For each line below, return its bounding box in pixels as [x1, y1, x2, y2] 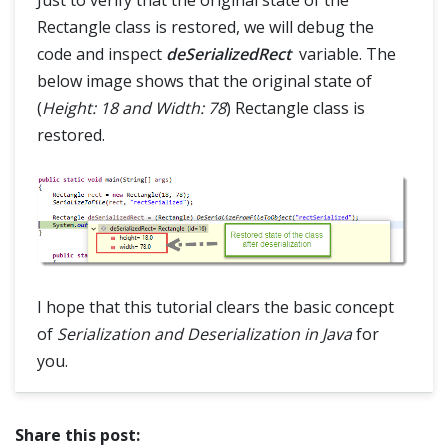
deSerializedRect [166, 43, 291, 66]
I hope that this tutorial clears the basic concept [37, 295, 394, 318]
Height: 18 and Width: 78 [42, 97, 226, 120]
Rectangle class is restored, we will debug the [37, 16, 374, 39]
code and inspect [37, 43, 166, 66]
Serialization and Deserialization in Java [57, 322, 352, 345]
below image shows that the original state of [37, 70, 372, 93]
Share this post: [15, 423, 140, 446]
